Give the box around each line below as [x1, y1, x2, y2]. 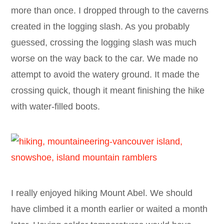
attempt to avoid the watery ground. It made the [11, 69, 200, 79]
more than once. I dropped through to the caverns [11, 5, 209, 15]
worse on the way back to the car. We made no [11, 53, 198, 63]
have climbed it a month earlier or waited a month [11, 203, 208, 214]
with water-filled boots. [11, 101, 100, 111]
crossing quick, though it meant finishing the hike [11, 85, 205, 95]
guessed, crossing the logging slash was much [11, 37, 197, 47]
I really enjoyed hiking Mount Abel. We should [11, 187, 193, 198]
